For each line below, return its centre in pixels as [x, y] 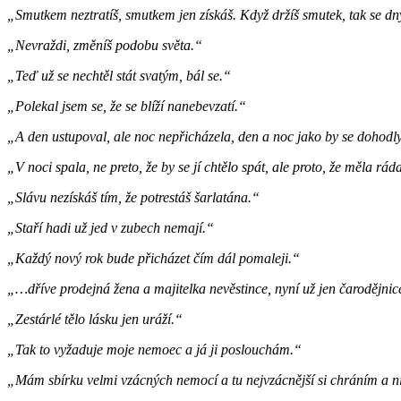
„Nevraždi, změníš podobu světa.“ [105, 45]
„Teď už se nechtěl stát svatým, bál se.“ [119, 75]
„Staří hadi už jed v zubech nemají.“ [111, 227]
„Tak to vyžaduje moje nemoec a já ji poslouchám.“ [154, 349]
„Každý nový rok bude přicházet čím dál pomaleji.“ [154, 258]
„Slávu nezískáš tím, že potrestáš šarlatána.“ [133, 197]
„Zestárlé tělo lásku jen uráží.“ [95, 319]
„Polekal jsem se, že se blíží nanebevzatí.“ [127, 106]
